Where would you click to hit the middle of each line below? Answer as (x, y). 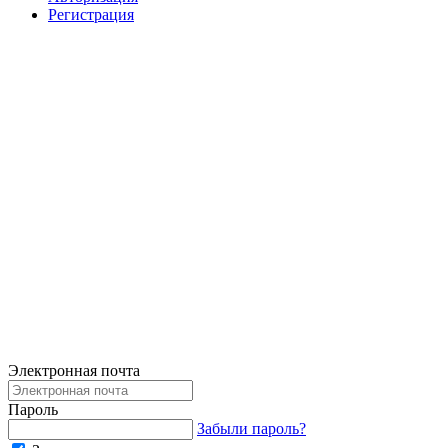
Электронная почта (74, 371)
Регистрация (91, 15)
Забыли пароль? (251, 429)
